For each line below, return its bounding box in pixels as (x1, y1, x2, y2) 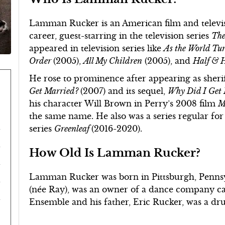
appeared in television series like (29, 43, 164, 53)
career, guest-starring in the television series (29, 31, 212, 41)
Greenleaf (54, 124, 92, 134)
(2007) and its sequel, (80, 86, 168, 96)
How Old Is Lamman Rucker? (29, 146, 201, 160)
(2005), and (142, 56, 193, 66)
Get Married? (29, 86, 81, 96)
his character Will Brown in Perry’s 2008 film (29, 98, 218, 108)
